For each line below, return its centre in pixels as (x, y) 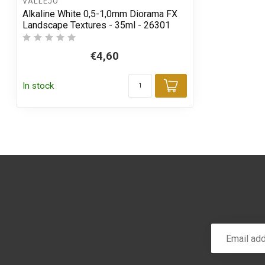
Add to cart (207, 96)
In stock (38, 86)
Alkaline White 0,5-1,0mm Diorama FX (100, 14)
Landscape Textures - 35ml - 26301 (96, 25)
